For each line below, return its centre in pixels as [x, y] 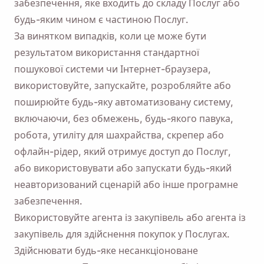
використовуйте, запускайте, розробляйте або [123, 85]
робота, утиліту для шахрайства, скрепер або [119, 135]
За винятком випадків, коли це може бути [110, 36]
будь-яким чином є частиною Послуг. [101, 19]
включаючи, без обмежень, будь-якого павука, [124, 118]
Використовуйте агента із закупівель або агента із [130, 217]
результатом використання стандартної [107, 52]
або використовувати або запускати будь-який [123, 168]
